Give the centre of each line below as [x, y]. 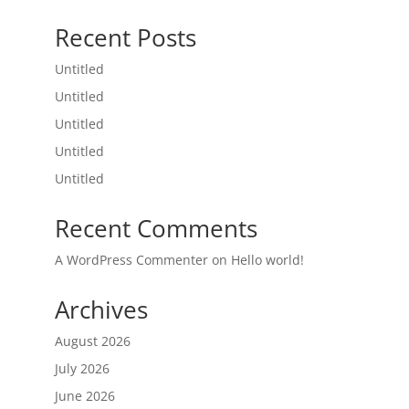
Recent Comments [156, 228]
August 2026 [92, 341]
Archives [101, 309]
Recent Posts [125, 37]
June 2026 [84, 396]
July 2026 [82, 368]
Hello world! [267, 260]
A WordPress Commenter [131, 260]
